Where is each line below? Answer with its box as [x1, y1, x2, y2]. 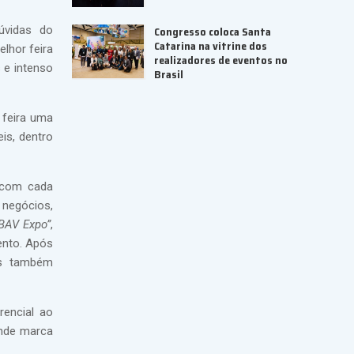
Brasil [153, 65, 183, 83]
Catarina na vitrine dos [153, 36, 267, 55]
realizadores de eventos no [153, 51, 288, 69]
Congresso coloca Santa [153, 22, 271, 40]
